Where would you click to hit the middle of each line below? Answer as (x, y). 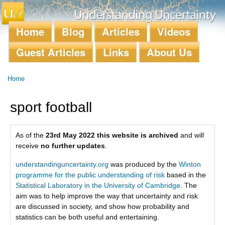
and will (191, 135)
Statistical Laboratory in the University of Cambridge (98, 186)
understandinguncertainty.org (62, 164)
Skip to (91, 6)
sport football (51, 107)
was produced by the (144, 164)
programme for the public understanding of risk (90, 175)
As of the (31, 135)
